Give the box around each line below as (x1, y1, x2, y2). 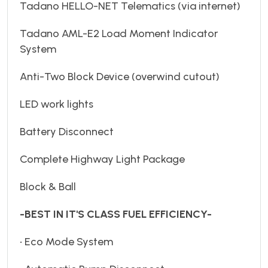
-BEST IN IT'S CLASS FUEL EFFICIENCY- (20, 207, 212, 221)
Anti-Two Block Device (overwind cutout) (20, 69, 220, 83)
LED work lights (20, 97, 93, 111)
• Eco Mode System (20, 234, 113, 248)
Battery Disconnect (20, 124, 114, 138)
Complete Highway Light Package (20, 152, 185, 166)
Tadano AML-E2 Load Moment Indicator (20, 26, 218, 40)
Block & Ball (20, 179, 76, 193)
